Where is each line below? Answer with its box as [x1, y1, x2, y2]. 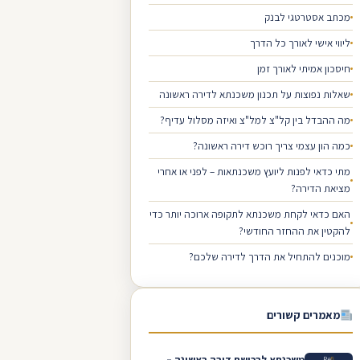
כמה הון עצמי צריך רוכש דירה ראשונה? [193, 139, 350, 153]
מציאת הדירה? [291, 182, 350, 195]
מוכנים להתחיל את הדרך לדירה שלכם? [189, 250, 350, 264]
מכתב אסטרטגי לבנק [264, 10, 350, 24]
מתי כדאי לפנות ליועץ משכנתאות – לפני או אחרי [157, 165, 350, 178]
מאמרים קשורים [266, 308, 340, 322]
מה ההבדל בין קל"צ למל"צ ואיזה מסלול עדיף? [160, 113, 350, 127]
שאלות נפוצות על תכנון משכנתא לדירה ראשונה [159, 88, 350, 101]
